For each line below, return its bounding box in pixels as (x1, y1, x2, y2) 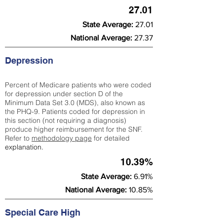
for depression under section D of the (5, 89, 123, 98)
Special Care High (5, 207, 83, 218)
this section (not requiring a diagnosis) (5, 116, 126, 125)
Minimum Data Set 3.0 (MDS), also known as (5, 98, 145, 107)
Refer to (5, 134, 32, 143)
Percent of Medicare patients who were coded (5, 80, 151, 89)
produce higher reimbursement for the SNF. (5, 125, 143, 134)
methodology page (32, 134, 92, 143)
